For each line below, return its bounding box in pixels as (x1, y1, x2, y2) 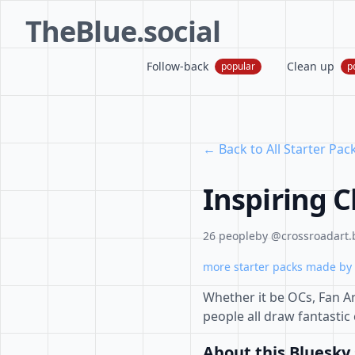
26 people (203, 228, 255, 243)
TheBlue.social (25, 12, 221, 51)
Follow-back (147, 59, 208, 74)
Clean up (287, 59, 334, 74)
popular (221, 59, 255, 73)
